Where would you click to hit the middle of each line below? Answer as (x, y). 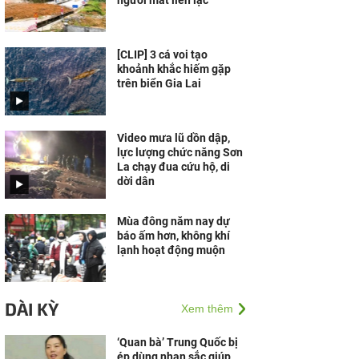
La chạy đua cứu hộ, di (173, 167)
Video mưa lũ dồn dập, (173, 138)
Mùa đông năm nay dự (173, 221)
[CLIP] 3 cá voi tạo (162, 54)
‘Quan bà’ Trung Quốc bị (177, 342)
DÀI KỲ (32, 309)
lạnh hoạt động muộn (171, 250)
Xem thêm (207, 309)
